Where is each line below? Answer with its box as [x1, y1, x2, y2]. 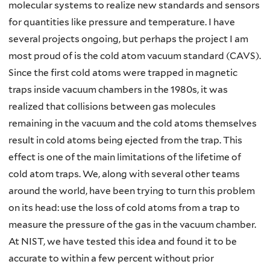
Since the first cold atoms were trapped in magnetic [8, 67, 237, 79]
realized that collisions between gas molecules [8, 101, 216, 113]
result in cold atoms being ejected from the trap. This [8, 134, 242, 146]
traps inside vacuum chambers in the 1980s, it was [8, 84, 228, 96]
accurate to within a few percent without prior [8, 253, 214, 265]
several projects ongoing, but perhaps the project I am [8, 33, 248, 45]
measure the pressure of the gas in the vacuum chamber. [8, 219, 256, 231]
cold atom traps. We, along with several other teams [8, 168, 240, 180]
